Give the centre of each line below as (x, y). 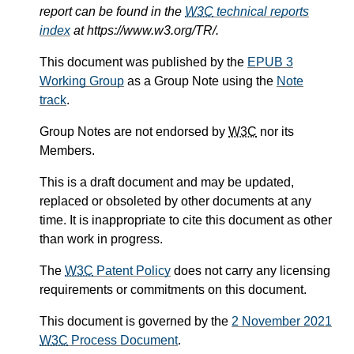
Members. (67, 151)
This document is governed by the (136, 322)
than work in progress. (101, 239)
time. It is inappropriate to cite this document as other (186, 220)
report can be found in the (112, 12)
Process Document (123, 341)
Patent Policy (132, 271)
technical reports (261, 12)
